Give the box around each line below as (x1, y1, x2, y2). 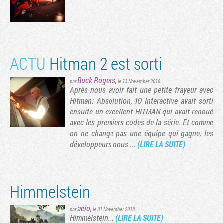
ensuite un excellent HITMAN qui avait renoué (70, 106, 213, 117)
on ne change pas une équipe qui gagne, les (70, 128, 213, 139)
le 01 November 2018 (93, 205, 135, 213)
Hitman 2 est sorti (46, 52, 162, 75)
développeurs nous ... (70, 139, 137, 150)
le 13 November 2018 (118, 77, 160, 85)
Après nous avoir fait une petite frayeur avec (70, 84, 213, 95)
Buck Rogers (77, 75, 115, 86)
